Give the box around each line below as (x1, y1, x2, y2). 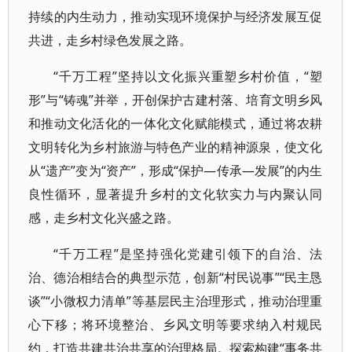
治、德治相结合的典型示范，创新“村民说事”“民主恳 (28, 269, 323, 286)
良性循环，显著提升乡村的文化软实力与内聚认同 (28, 185, 323, 203)
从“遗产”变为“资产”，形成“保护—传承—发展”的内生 (28, 162, 323, 179)
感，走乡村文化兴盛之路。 (28, 209, 179, 226)
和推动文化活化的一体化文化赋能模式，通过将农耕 (28, 115, 323, 132)
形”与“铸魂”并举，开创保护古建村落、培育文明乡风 (28, 91, 323, 108)
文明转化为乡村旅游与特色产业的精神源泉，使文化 (28, 138, 323, 156)
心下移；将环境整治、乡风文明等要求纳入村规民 (28, 316, 323, 333)
